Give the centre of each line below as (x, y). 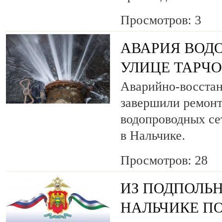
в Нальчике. (153, 135)
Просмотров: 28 (164, 160)
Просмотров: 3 (161, 20)
